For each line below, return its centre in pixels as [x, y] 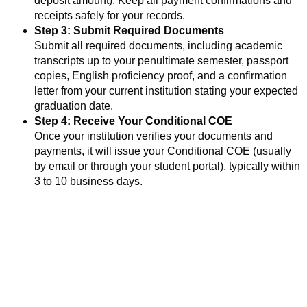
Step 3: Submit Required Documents [129, 30]
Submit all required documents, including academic [158, 45]
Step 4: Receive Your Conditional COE [133, 121]
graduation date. [74, 106]
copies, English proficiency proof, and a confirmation [161, 75]
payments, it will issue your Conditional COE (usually [163, 151]
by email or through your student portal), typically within [167, 166]
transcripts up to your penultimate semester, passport [161, 60]
